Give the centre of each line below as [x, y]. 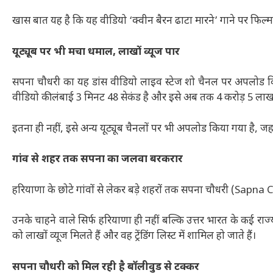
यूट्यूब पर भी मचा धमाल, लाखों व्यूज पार [96, 52]
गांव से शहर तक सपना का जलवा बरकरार [97, 160]
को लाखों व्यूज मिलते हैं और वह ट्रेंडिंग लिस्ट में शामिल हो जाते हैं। [134, 237]
